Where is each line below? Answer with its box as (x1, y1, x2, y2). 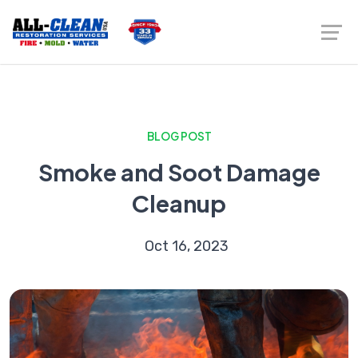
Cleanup (132, 189, 226, 217)
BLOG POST (146, 129, 212, 143)
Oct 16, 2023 (144, 237, 229, 255)
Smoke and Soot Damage (38, 157, 320, 186)
